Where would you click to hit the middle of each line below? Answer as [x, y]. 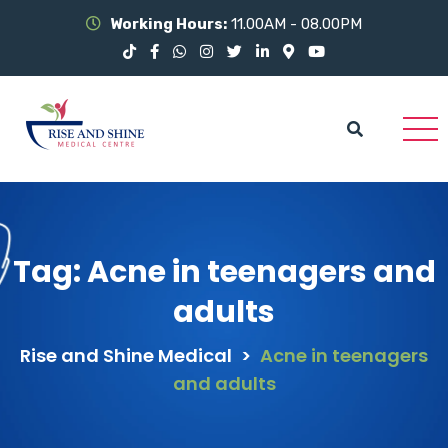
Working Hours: [168, 24]
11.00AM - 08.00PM [294, 24]
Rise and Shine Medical [126, 355]
